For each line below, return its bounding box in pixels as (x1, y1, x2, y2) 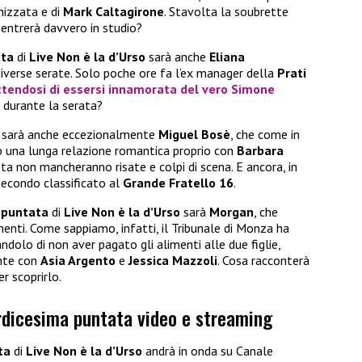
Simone (231, 81, 275, 98)
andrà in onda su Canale (142, 342, 273, 359)
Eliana (209, 48, 245, 65)
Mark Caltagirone (63, 3, 164, 20)
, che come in (230, 126, 300, 143)
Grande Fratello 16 (123, 175, 234, 192)
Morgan (209, 204, 254, 221)
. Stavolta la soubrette (164, 3, 288, 20)
